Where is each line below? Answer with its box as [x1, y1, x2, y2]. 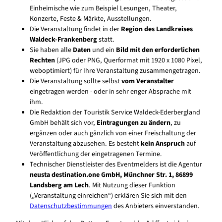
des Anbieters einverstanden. [112, 201, 200, 212]
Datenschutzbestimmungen [30, 201, 112, 212]
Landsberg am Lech [30, 180, 89, 191]
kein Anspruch [141, 139, 185, 149]
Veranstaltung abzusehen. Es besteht [30, 139, 141, 149]
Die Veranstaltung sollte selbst [30, 76, 121, 87]
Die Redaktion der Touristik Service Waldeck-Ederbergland [30, 108, 200, 118]
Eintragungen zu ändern [97, 118, 170, 128]
